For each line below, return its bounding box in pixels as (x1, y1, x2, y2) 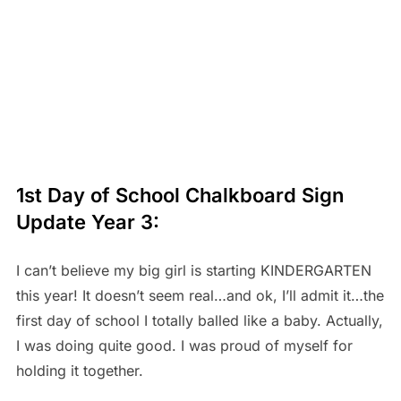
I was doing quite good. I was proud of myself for (15, 337, 353, 355)
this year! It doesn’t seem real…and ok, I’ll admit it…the (15, 286, 384, 305)
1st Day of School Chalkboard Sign (15, 183, 344, 208)
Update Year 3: (15, 210, 159, 235)
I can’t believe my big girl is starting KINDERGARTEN (15, 261, 371, 280)
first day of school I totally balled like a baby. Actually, (15, 311, 383, 330)
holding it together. (15, 362, 152, 380)
